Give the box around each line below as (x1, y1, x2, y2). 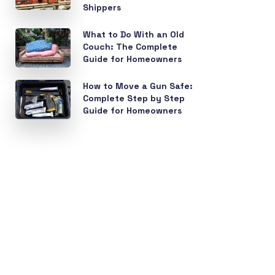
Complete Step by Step (83, 93, 185, 104)
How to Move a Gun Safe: (83, 80, 193, 91)
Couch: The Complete (83, 41, 178, 52)
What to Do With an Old (83, 29, 185, 40)
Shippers (83, 2, 122, 13)
